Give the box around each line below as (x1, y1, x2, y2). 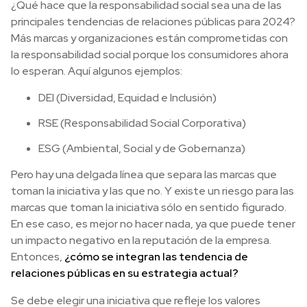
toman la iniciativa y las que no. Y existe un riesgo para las (11, 184, 294, 199)
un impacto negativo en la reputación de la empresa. (11, 233, 271, 248)
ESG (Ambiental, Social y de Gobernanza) (38, 141, 245, 156)
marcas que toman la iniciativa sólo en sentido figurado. (11, 200, 286, 215)
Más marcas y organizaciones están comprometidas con (11, 31, 288, 46)
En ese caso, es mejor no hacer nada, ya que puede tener (11, 217, 295, 232)
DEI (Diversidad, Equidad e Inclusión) (38, 90, 217, 106)
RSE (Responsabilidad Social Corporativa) (38, 116, 246, 131)
